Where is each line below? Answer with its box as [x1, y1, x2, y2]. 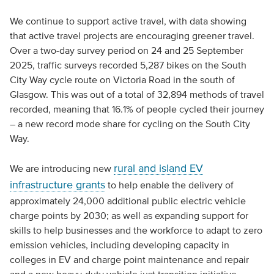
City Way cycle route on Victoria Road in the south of [9, 74, 235, 86]
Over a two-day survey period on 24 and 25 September [9, 45, 243, 56]
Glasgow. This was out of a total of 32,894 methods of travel [9, 89, 264, 100]
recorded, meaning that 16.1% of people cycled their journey [9, 103, 264, 115]
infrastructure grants [9, 179, 105, 191]
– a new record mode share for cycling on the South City [9, 118, 250, 130]
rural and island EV [113, 162, 203, 175]
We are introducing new [9, 163, 114, 174]
